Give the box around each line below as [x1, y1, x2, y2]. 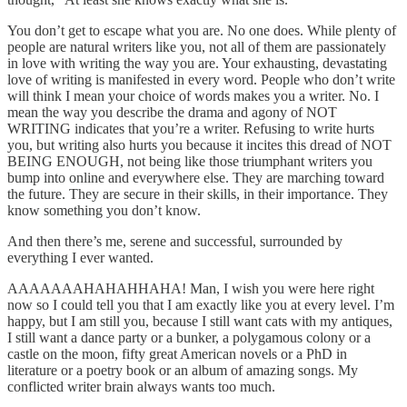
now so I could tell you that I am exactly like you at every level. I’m [7, 297, 394, 313]
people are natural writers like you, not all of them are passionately [7, 39, 386, 55]
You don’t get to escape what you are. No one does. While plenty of [7, 23, 396, 39]
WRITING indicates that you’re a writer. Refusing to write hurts [7, 121, 374, 137]
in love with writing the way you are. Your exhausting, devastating [7, 55, 387, 72]
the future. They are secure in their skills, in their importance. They [7, 186, 388, 203]
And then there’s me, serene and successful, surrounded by [7, 233, 342, 250]
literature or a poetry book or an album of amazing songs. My [7, 362, 358, 379]
